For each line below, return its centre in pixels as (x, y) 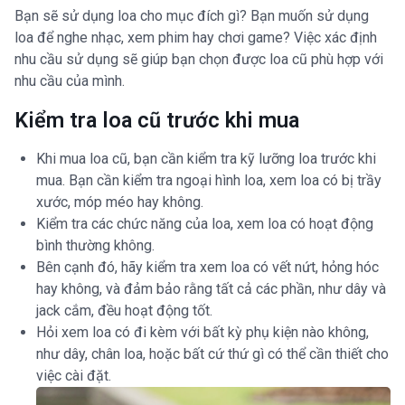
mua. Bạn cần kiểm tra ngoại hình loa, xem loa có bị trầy (209, 181)
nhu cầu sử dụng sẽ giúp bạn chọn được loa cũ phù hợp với (199, 60)
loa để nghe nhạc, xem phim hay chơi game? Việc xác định (196, 38)
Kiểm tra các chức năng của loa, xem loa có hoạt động (205, 224)
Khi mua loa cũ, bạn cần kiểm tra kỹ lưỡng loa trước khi (206, 159)
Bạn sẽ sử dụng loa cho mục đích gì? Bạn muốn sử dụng (192, 16)
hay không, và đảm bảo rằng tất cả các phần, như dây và (211, 289)
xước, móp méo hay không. (120, 202)
